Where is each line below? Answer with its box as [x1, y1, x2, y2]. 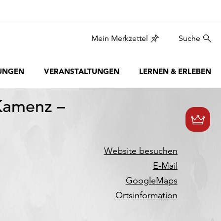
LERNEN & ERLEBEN [139, 67, 211, 76]
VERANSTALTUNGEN [44, 67, 119, 76]
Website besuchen [104, 145, 178, 156]
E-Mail [152, 160, 178, 171]
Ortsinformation [115, 189, 178, 201]
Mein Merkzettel [91, 34, 148, 43]
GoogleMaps [125, 175, 178, 186]
